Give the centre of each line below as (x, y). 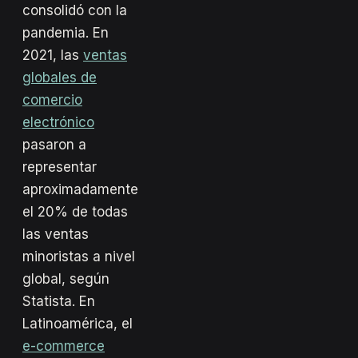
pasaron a (54, 144)
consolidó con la (75, 10)
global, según (66, 278)
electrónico (58, 122)
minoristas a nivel (79, 256)
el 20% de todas (75, 211)
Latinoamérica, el (78, 323)
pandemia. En (66, 32)
